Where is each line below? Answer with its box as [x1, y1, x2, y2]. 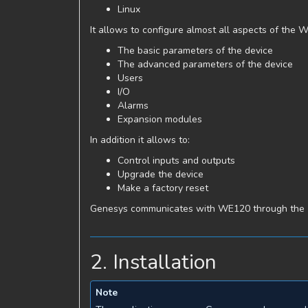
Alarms [118, 99, 148, 112]
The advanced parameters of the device [118, 58, 293, 71]
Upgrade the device [118, 168, 203, 181]
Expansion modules [118, 113, 202, 126]
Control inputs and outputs [118, 154, 235, 167]
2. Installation [90, 248, 217, 276]
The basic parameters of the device [118, 44, 273, 57]
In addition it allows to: [90, 133, 190, 146]
